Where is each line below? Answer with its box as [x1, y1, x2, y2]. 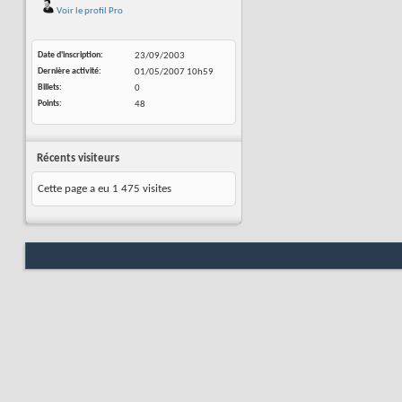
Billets [38, 83, 59, 92]
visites [140, 183, 171, 195]
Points [38, 99, 59, 109]
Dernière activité [38, 66, 99, 76]
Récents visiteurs [37, 153, 119, 164]
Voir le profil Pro [55, 6, 123, 16]
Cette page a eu [38, 183, 112, 195]
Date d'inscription [38, 50, 100, 60]
